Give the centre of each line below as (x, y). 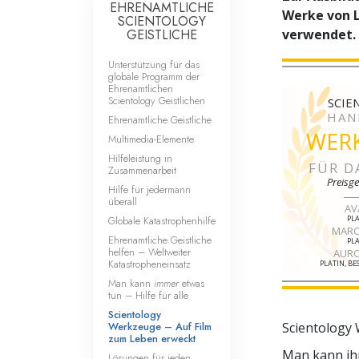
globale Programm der (154, 76)
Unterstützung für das (154, 64)
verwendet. (319, 34)
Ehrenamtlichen (141, 88)
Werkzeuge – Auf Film (160, 326)
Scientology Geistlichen (157, 100)
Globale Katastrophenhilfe (162, 220)
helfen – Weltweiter (149, 252)
